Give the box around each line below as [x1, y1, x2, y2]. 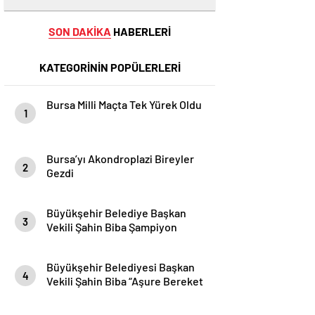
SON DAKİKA [49, 25, 111, 38]
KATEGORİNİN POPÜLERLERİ [39, 60, 181, 74]
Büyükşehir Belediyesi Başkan [46, 260, 195, 274]
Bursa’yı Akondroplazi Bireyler [46, 152, 194, 165]
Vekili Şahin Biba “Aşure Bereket [46, 274, 203, 288]
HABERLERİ [111, 25, 171, 38]
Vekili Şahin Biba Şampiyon [46, 220, 177, 233]
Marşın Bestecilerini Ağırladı [46, 234, 184, 247]
